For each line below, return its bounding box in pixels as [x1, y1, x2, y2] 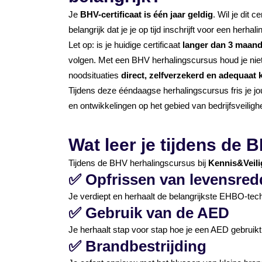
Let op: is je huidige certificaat [68, 40, 182, 50]
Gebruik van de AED [85, 204, 229, 222]
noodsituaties [68, 70, 121, 80]
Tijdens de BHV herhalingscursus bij [68, 158, 208, 168]
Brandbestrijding [85, 237, 206, 255]
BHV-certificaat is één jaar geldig [80, 9, 213, 19]
